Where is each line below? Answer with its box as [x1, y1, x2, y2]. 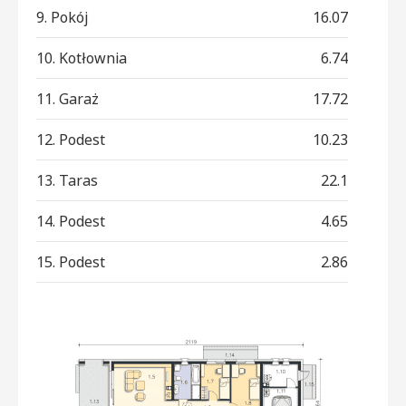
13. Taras [36, 169, 98, 190]
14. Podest [36, 210, 105, 231]
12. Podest [36, 129, 105, 150]
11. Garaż [36, 88, 99, 109]
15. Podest [36, 251, 105, 272]
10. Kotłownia [36, 47, 127, 68]
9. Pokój [36, 6, 88, 27]
